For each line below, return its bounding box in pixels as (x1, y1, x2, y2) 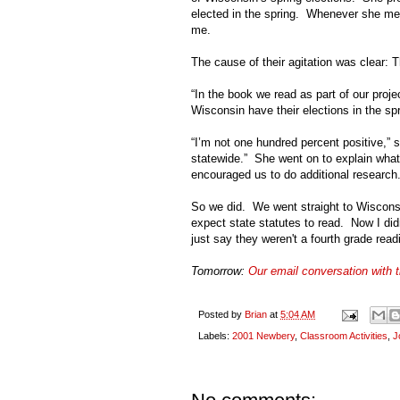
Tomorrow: (191, 264, 248, 279)
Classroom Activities (300, 330, 387, 342)
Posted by (198, 309, 245, 321)
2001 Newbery (232, 330, 295, 342)
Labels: (198, 330, 232, 342)
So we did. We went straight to (191, 200, 356, 214)
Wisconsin (191, 104, 245, 118)
